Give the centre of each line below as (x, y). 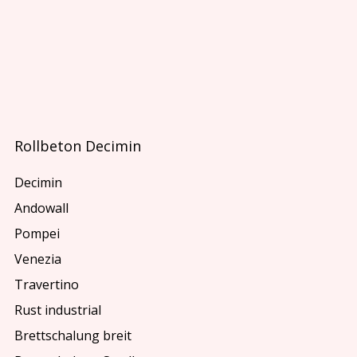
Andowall (42, 208)
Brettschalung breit (73, 336)
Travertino (47, 285)
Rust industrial (58, 310)
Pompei (37, 234)
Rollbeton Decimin (78, 145)
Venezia (38, 259)
